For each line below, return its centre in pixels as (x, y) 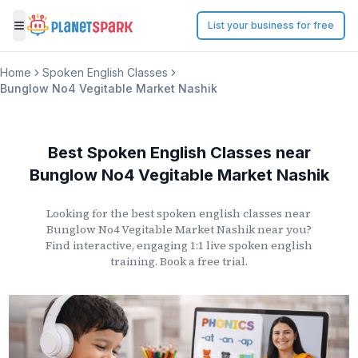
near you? (283, 229)
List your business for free (271, 25)
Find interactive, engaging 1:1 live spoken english (179, 245)
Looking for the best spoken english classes (165, 213)
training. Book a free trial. (179, 261)
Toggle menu (58, 34)
